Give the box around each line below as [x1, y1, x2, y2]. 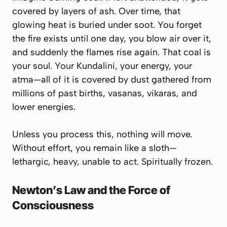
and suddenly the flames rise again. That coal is [12, 47, 211, 58]
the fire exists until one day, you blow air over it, [12, 33, 211, 44]
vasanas [108, 88, 142, 99]
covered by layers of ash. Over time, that [12, 6, 180, 17]
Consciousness [12, 199, 94, 212]
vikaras [147, 88, 176, 99]
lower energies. [12, 101, 75, 112]
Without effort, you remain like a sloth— [12, 142, 177, 154]
